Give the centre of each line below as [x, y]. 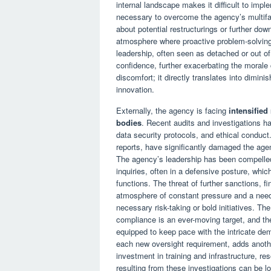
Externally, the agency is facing [172, 110]
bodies [129, 122]
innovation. [135, 89]
